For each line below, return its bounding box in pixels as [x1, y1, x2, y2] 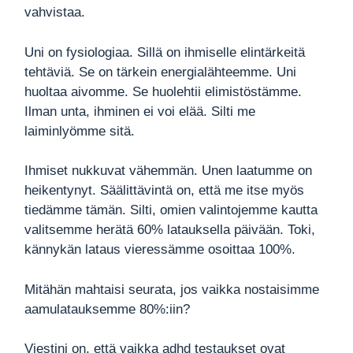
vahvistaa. [24, 5, 86, 20]
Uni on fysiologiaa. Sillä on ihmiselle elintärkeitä [24, 44, 306, 60]
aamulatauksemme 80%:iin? [24, 301, 191, 317]
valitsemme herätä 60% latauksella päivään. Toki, [24, 222, 316, 238]
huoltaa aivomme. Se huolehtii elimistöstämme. [24, 84, 303, 99]
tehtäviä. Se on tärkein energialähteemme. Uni [24, 64, 297, 80]
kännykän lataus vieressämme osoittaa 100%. [24, 242, 296, 258]
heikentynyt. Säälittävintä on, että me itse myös [24, 183, 305, 199]
